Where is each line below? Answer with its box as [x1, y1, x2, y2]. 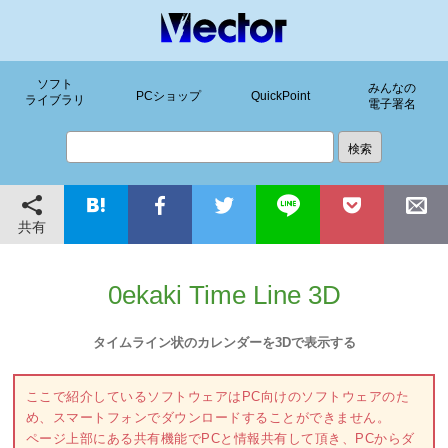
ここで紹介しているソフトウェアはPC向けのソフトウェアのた [25, 389, 410, 405]
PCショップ [135, 88, 201, 103]
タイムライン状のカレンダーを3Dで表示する [92, 334, 356, 350]
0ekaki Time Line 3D [107, 281, 341, 310]
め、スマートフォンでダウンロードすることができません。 [25, 410, 391, 426]
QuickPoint [250, 88, 310, 103]
